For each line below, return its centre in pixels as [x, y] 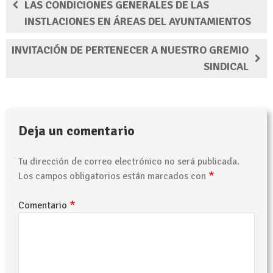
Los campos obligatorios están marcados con [113, 176]
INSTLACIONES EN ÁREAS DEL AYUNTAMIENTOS [138, 21]
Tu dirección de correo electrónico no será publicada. [129, 161]
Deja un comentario [76, 130]
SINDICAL [226, 66]
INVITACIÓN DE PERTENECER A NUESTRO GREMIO [130, 50]
